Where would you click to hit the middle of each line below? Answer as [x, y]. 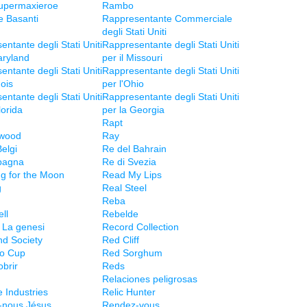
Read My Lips [132, 175]
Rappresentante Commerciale [167, 19]
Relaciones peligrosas [150, 279]
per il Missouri [132, 58]
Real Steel [124, 188]
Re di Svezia [129, 162]
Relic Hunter [129, 292]
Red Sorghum [132, 253]
